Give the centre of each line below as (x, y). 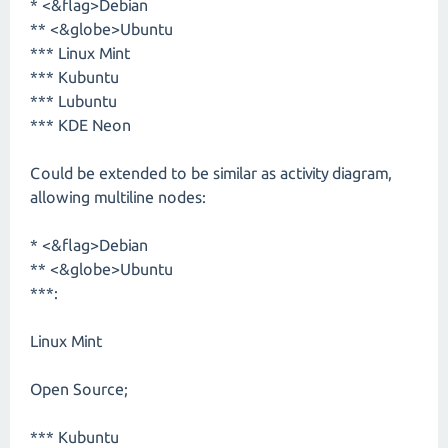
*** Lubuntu (73, 101)
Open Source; (79, 389)
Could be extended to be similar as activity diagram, (211, 173)
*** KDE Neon (80, 125)
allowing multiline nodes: (118, 197)
